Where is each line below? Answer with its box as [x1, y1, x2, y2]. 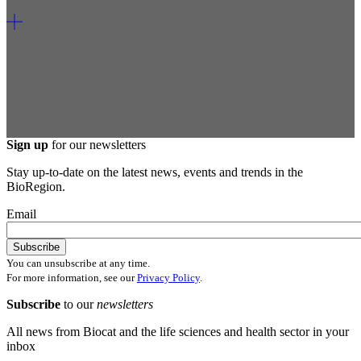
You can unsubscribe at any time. [6, 257, 150, 270]
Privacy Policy [137, 272, 200, 284]
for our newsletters [48, 138, 146, 152]
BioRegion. [6, 180, 65, 194]
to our [64, 297, 97, 312]
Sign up [6, 138, 48, 152]
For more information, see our [6, 272, 137, 284]
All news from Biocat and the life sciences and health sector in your [6, 325, 349, 339]
